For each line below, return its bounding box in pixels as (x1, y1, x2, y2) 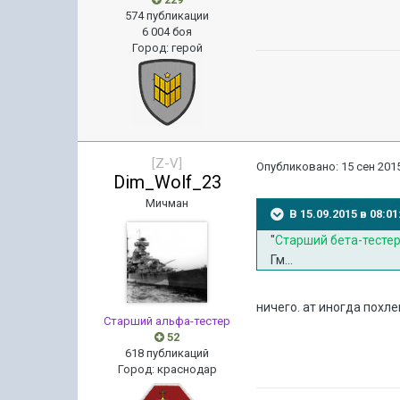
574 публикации (125, 9, 210, 22)
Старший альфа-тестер (104, 314, 231, 328)
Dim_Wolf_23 (112, 171, 221, 193)
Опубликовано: (256, 160, 342, 173)
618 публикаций (125, 346, 210, 360)
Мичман (146, 196, 189, 210)
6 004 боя (142, 25, 193, 38)
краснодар (156, 362, 217, 376)
